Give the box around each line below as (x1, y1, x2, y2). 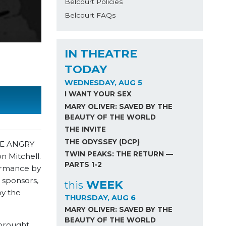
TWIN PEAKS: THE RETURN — (64, 149, 173, 158)
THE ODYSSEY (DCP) (64, 137, 140, 146)
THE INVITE (64, 125, 106, 134)
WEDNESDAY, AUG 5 (64, 78, 142, 87)
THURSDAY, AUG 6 (64, 193, 136, 203)
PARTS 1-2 (64, 160, 102, 168)
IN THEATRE (64, 46, 137, 61)
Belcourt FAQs (64, 11, 116, 20)
